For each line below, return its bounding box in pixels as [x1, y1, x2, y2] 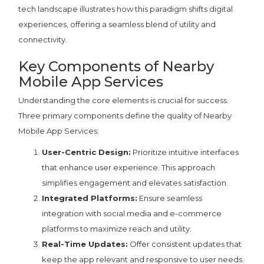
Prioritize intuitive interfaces [131, 147, 239, 157]
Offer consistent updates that [128, 239, 242, 249]
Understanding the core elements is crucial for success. [18, 95, 229, 105]
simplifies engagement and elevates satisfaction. [42, 178, 229, 188]
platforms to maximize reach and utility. [42, 224, 192, 234]
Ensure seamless [137, 193, 203, 203]
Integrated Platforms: [42, 193, 138, 203]
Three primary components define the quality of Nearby [18, 111, 232, 121]
